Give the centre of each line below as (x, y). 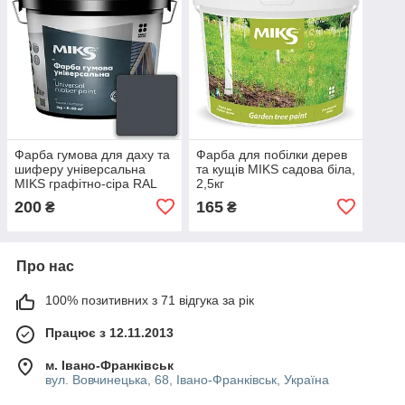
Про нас (45, 266)
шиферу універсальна (80, 169)
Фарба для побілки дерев (271, 154)
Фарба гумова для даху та (92, 154)
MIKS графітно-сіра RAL (85, 183)
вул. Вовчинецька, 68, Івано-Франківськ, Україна (187, 379)
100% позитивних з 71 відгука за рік (150, 300)
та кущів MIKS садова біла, (275, 169)
